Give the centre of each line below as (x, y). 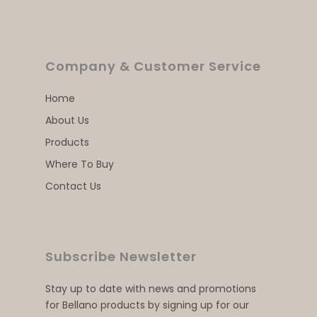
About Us (67, 121)
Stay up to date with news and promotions (151, 289)
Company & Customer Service (153, 67)
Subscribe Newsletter (121, 257)
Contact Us (73, 186)
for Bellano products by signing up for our (147, 305)
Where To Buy (80, 165)
